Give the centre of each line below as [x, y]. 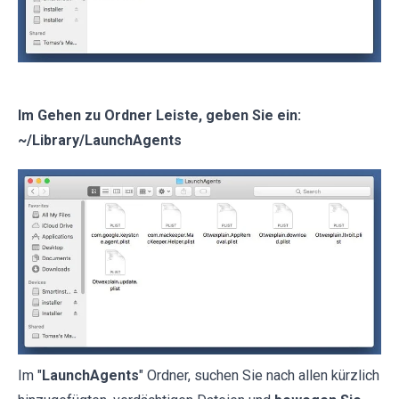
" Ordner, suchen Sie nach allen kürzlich [259, 376]
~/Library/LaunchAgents [100, 140]
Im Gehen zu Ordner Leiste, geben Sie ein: [159, 115]
